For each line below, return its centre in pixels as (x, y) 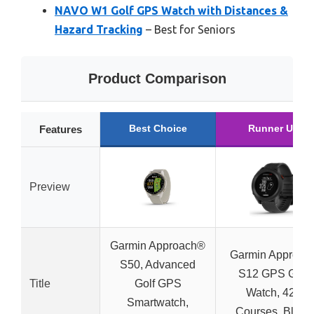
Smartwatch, (158, 302)
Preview (50, 187)
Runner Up (273, 128)
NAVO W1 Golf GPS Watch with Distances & (171, 11)
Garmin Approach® (158, 246)
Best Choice (158, 128)
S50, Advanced (158, 265)
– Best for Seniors (189, 29)
